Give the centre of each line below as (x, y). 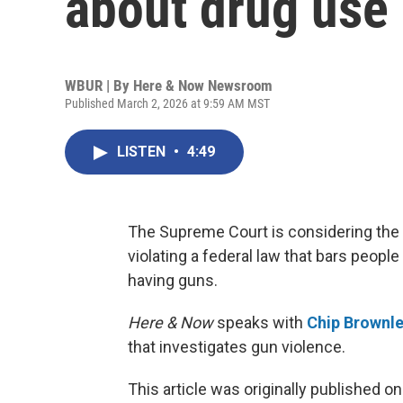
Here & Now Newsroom (203, 85)
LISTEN (143, 152)
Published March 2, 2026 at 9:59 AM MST (167, 103)
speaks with (260, 322)
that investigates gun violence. (237, 347)
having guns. (173, 280)
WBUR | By (99, 85)
